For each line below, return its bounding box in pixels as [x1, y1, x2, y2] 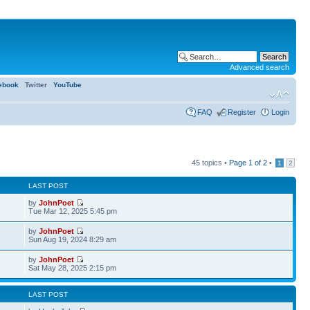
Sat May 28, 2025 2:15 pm [28, 264, 117, 272]
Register [228, 108, 256, 116]
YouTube [53, 81, 82, 89]
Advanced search [230, 63, 289, 71]
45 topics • [192, 158, 229, 167]
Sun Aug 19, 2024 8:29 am [28, 235, 117, 244]
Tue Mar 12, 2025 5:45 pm [28, 207, 118, 215]
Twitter [19, 81, 53, 89]
